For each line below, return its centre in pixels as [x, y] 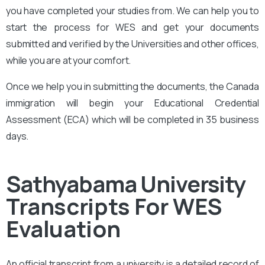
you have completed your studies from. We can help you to [132, 10]
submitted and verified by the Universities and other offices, [132, 43]
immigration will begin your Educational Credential [132, 103]
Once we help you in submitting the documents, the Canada [132, 86]
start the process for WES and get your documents [132, 27]
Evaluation [63, 228]
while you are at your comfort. [69, 60]
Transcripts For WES [114, 206]
